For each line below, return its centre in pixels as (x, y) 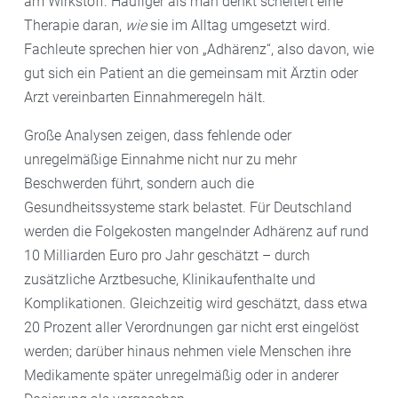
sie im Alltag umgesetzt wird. (239, 26)
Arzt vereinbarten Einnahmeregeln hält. (145, 98)
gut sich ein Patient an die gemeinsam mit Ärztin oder (191, 74)
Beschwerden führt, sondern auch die (139, 184)
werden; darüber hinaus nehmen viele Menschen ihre (187, 352)
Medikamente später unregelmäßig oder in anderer (181, 376)
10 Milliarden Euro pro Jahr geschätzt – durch (167, 256)
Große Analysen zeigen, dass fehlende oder (158, 136)
